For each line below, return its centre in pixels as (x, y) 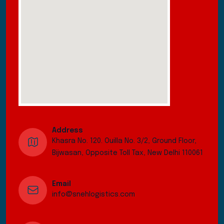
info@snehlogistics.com (93, 194)
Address (67, 130)
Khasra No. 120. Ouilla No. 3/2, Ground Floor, (124, 141)
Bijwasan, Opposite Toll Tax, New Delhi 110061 (127, 153)
